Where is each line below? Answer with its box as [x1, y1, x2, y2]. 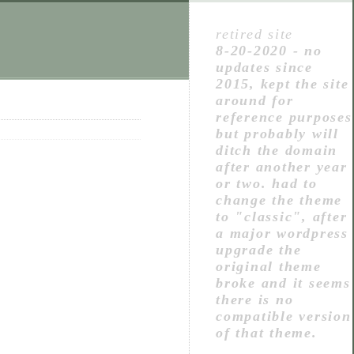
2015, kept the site [216, 76, 349, 92]
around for [216, 92, 294, 108]
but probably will [216, 126, 339, 141]
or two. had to [216, 175, 318, 191]
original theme [216, 258, 322, 274]
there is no [216, 292, 294, 307]
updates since [216, 59, 313, 75]
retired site [216, 26, 294, 42]
